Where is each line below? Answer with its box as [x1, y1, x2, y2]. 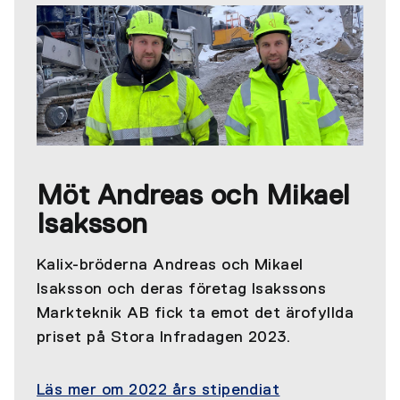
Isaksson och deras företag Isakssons [37, 280, 327, 297]
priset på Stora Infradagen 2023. [37, 329, 291, 346]
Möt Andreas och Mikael [37, 181, 350, 211]
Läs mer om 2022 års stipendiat [37, 381, 280, 398]
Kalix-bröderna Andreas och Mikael [37, 256, 304, 273]
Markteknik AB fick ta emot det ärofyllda [37, 304, 354, 321]
